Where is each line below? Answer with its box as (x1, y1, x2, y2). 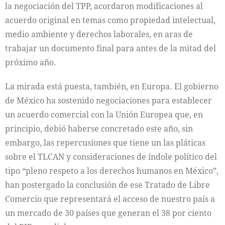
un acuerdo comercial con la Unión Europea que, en (5, 109, 203, 120)
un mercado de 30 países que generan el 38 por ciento (5, 207, 211, 218)
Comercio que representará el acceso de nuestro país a (5, 193, 215, 204)
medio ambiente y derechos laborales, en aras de (5, 29, 193, 40)
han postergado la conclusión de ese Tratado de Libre (5, 179, 210, 190)
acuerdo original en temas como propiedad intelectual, (5, 15, 215, 26)
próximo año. (5, 57, 56, 68)
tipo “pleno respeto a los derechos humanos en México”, (5, 165, 218, 176)
